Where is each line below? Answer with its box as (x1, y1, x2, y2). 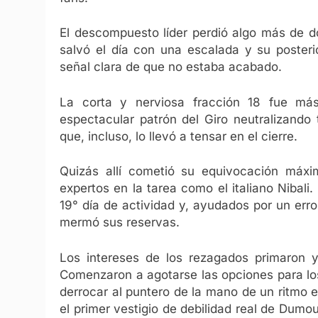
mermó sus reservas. (60, 215, 180, 230)
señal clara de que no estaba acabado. (60, 60, 282, 75)
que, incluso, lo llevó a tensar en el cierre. (60, 128, 297, 143)
